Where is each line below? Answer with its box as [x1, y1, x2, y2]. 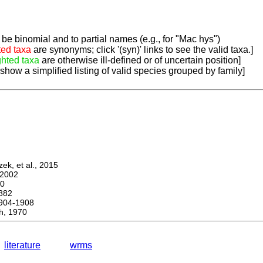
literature [4, 240, 41, 251]
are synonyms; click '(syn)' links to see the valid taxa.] [31, 45, 253, 55]
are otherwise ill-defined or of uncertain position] [39, 55, 241, 66]
